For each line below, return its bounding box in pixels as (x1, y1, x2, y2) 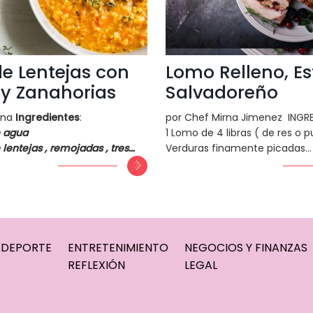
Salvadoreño (165, 80, 278, 105)
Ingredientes (15, 110, 80, 124)
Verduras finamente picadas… (165, 140, 312, 155)
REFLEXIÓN (68, 257, 126, 273)
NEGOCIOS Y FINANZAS (184, 240, 308, 256)
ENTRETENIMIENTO (68, 240, 169, 256)
